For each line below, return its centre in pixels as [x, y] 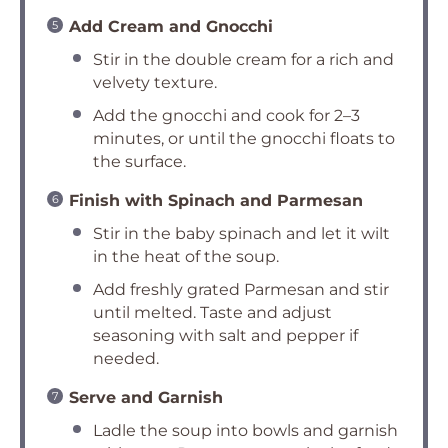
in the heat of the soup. [186, 256]
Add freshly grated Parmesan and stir [241, 289]
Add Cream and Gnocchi [171, 26]
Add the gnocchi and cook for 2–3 [226, 115]
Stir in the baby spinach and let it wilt [241, 233]
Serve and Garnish [146, 397]
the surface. [139, 161]
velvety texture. [155, 82]
